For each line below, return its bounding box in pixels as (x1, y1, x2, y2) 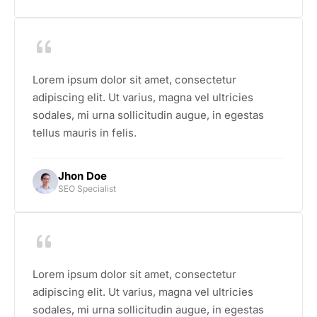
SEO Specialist (57, 183, 116, 194)
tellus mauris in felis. (33, 126, 137, 140)
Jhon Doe (57, 168, 107, 183)
